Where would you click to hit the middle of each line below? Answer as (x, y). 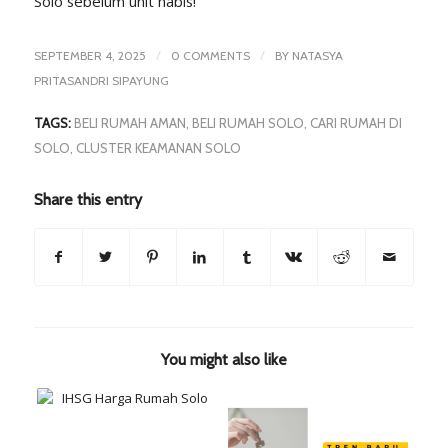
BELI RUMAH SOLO (247, 123)
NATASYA (317, 56)
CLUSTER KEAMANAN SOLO (158, 148)
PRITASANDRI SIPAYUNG (101, 81)
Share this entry (87, 200)
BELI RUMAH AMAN (129, 123)
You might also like (223, 360)
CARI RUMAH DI (355, 123)
